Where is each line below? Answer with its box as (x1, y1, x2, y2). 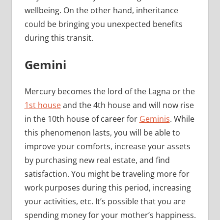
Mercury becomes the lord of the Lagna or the (24, 85, 195, 97)
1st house (24, 99, 61, 110)
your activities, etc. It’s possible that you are (24, 195, 186, 207)
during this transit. (24, 32, 93, 43)
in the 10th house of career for (24, 113, 139, 124)
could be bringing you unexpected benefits (24, 18, 183, 29)
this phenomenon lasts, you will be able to (24, 127, 180, 138)
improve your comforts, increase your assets (24, 140, 191, 152)
